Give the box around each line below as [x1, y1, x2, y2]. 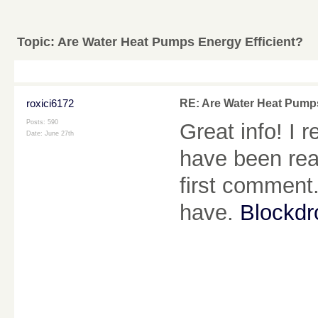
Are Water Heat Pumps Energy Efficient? [57, 34, 303, 49]
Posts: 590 [26, 119, 58, 126]
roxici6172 [26, 97, 74, 110]
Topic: [17, 34, 57, 49]
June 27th [45, 130, 74, 138]
